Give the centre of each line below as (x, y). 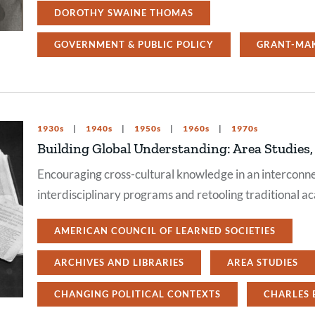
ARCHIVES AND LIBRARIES (119, 262)
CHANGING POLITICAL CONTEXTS (137, 294)
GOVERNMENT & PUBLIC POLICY (134, 44)
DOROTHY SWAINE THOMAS (124, 13)
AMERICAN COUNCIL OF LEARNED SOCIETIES (165, 231)
